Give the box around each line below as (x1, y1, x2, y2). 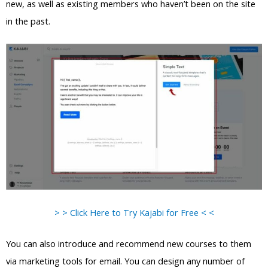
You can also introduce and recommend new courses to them (6, 237, 251, 249)
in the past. (6, 14, 50, 27)
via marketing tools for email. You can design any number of (6, 255, 245, 267)
